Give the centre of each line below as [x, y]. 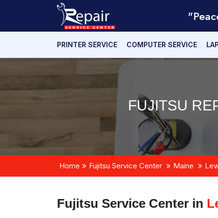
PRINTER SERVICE [87, 45]
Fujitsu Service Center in [132, 203]
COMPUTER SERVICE [162, 45]
